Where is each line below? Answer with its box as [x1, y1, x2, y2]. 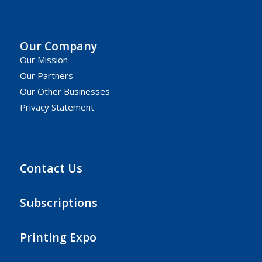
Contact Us [19, 160, 82, 176]
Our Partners [19, 69, 73, 81]
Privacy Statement [19, 101, 94, 113]
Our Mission [19, 53, 68, 65]
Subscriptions [19, 195, 98, 211]
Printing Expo [19, 229, 96, 246]
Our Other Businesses [19, 85, 110, 97]
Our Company [19, 37, 97, 54]
